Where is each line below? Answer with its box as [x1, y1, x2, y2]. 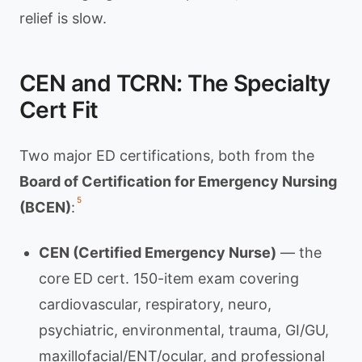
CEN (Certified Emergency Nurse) [39, 244, 276, 261]
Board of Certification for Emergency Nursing [19, 173, 337, 190]
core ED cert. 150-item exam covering [39, 270, 299, 287]
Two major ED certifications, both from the [19, 147, 314, 164]
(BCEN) [19, 199, 71, 216]
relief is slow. [19, 10, 107, 27]
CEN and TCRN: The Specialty [19, 69, 330, 97]
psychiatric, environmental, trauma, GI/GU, [39, 322, 329, 339]
